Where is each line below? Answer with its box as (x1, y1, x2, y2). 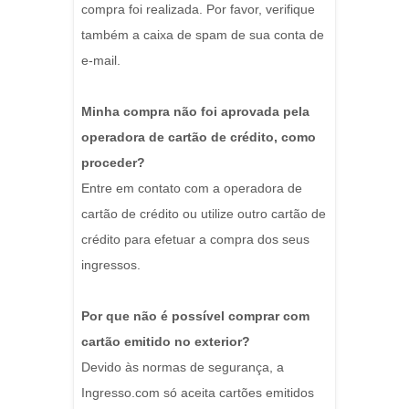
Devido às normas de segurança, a (81, 360, 284, 375)
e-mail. (81, 53, 121, 68)
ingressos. (81, 257, 141, 273)
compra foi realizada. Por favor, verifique (81, 2, 315, 17)
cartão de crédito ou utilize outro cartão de (81, 206, 326, 222)
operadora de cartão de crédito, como (81, 130, 316, 145)
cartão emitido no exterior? (81, 334, 250, 350)
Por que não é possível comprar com (81, 309, 309, 324)
